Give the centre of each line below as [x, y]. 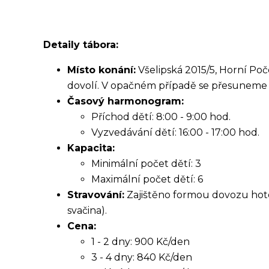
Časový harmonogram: [125, 101]
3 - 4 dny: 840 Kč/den [142, 257]
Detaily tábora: [81, 44]
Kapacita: [91, 148]
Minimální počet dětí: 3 [146, 163]
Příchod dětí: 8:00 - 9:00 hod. [161, 116]
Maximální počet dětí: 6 [147, 179]
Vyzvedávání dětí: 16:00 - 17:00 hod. [175, 132]
